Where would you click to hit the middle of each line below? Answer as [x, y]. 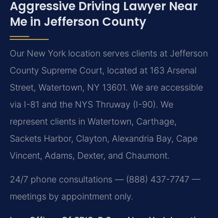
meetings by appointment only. [72, 197]
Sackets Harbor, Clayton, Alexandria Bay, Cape [104, 138]
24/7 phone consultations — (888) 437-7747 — [105, 180]
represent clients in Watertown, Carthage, [93, 121]
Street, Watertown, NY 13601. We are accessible [106, 87]
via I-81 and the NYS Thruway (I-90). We [91, 104]
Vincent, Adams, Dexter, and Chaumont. [90, 155]
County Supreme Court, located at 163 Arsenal [103, 70]
